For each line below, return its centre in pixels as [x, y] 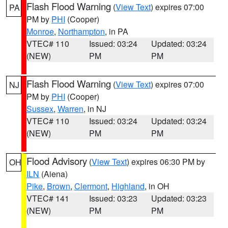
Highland [128, 186]
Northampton [81, 31]
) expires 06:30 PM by [166, 162]
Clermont [91, 186]
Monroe [40, 31]
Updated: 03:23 [179, 198]
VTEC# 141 [48, 198]
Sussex [40, 109]
